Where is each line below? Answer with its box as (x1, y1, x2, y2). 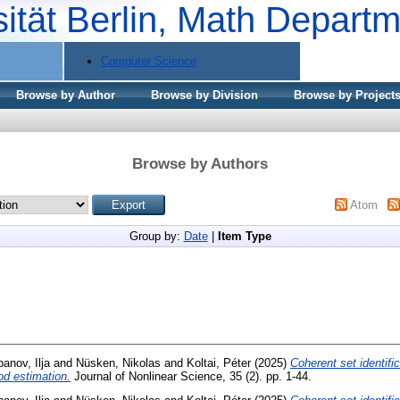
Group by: (129, 229, 184, 243)
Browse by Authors (132, 154, 268, 172)
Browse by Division (151, 88, 258, 102)
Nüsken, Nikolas (76, 355, 161, 370)
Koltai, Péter (187, 355, 251, 370)
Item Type (217, 229, 271, 243)
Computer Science (101, 54, 196, 68)
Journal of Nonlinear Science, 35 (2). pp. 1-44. (71, 369, 312, 383)
